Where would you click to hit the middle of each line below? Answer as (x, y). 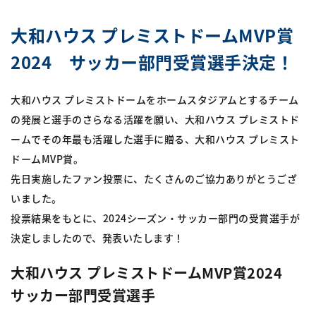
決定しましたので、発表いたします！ (97, 238)
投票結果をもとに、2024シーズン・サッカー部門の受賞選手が (155, 218)
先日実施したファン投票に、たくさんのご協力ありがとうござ (154, 178)
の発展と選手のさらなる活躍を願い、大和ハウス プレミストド (155, 119)
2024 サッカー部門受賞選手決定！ (152, 62)
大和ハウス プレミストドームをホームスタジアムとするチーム (155, 99)
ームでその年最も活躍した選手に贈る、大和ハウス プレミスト (155, 139)
